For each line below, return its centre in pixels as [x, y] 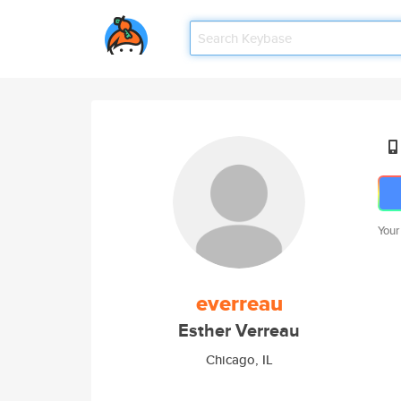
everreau [239, 303]
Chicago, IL [239, 359]
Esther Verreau [239, 331]
